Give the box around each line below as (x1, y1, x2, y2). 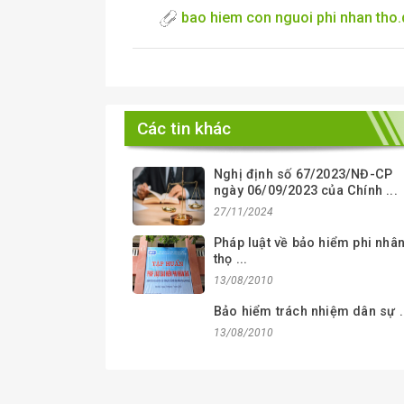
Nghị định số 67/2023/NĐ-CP (214, 166, 393, 182)
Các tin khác (137, 117, 231, 139)
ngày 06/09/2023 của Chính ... (214, 182, 398, 198)
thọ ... (214, 251, 248, 267)
